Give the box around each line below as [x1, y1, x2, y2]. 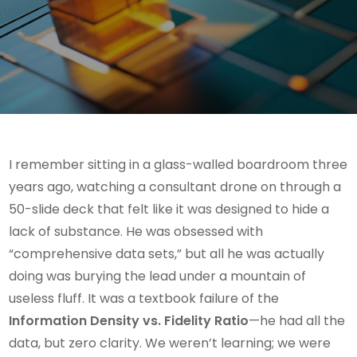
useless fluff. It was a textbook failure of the [9, 289, 280, 308]
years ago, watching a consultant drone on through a [9, 178, 342, 196]
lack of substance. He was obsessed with [9, 222, 264, 241]
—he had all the [249, 312, 346, 330]
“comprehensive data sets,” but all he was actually [9, 245, 325, 263]
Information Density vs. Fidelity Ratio [9, 312, 249, 330]
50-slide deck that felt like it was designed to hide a [9, 200, 330, 218]
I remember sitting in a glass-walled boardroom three [9, 155, 348, 174]
